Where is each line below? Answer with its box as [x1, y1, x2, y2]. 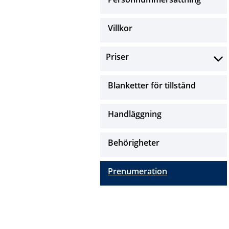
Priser [106, 51, 129, 62]
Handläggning [108, 108, 162, 120]
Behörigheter [108, 137, 159, 148]
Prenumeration [108, 166, 167, 177]
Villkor [108, 22, 132, 34]
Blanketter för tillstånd [108, 80, 196, 91]
